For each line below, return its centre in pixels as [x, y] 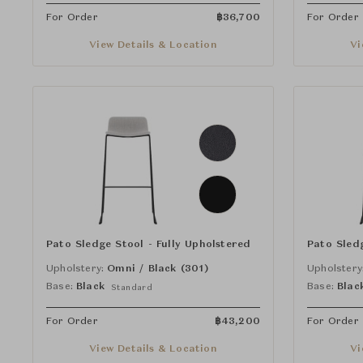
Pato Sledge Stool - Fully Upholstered [149, 245]
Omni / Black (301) [158, 269]
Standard [132, 288]
